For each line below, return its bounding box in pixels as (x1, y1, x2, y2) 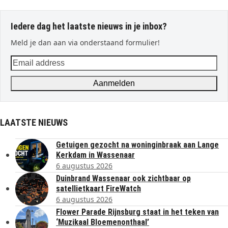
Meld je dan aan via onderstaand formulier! (11, 37, 160, 47)
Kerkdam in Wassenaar (56, 150, 135, 160)
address (10, 67, 41, 79)
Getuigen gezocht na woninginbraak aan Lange (56, 139, 219, 150)
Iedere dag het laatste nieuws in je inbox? (11, 20, 167, 32)
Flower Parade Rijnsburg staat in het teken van (56, 207, 219, 217)
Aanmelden (93, 78, 135, 88)
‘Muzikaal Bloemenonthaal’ (56, 217, 149, 227)
